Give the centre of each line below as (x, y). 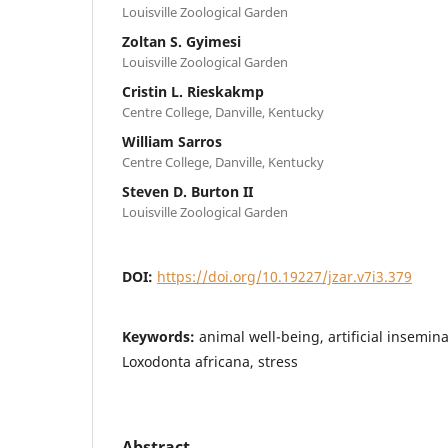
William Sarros (172, 141)
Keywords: (160, 336)
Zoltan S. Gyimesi (181, 41)
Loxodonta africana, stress (210, 361)
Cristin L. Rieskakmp (193, 91)
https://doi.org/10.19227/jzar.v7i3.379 (284, 276)
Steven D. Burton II (187, 191)
